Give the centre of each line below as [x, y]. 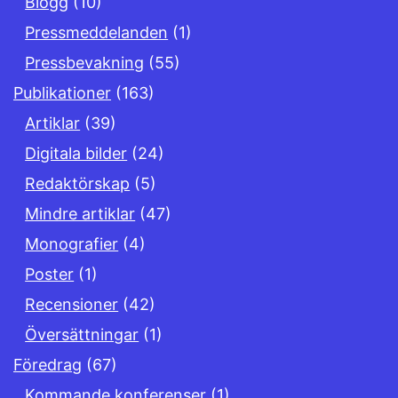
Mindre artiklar [80, 214]
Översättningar [82, 335]
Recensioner [72, 305]
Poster [50, 275]
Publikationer [62, 93]
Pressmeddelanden [97, 33]
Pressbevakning [85, 63]
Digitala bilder [76, 154]
